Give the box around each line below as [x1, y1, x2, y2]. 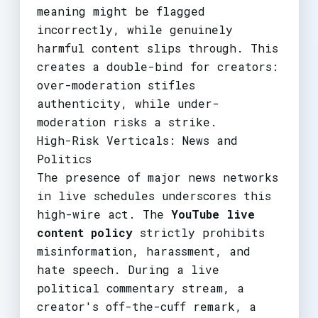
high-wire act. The [36, 206, 171, 221]
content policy [36, 224, 133, 240]
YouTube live [170, 206, 255, 221]
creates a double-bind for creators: [36, 58, 278, 74]
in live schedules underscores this [36, 187, 271, 203]
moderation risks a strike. [36, 114, 217, 129]
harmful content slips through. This [36, 40, 278, 55]
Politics [36, 150, 92, 166]
